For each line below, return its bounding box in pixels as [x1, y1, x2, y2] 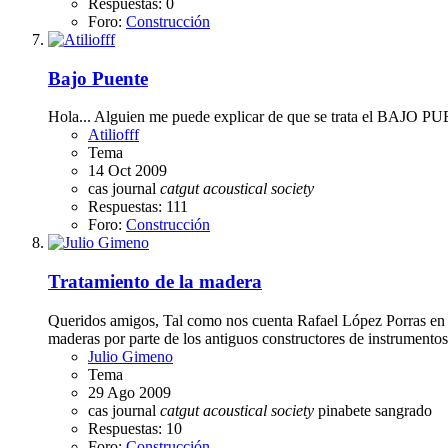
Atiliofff [88, 126, 139, 144]
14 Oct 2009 [88, 162, 167, 180]
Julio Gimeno [88, 347, 173, 365]
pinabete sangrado [318, 401, 432, 419]
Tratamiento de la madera [48, 271, 262, 293]
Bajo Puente [48, 67, 148, 89]
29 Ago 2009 [88, 383, 171, 401]
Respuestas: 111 [88, 198, 188, 216]
